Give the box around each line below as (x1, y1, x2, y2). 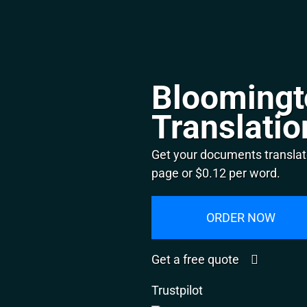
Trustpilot (151, 282, 204, 297)
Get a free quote (151, 251, 243, 267)
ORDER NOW (206, 210, 275, 225)
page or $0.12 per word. (151, 165, 281, 180)
